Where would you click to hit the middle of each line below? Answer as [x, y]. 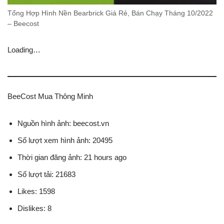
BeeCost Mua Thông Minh [50, 96]
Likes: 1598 [36, 191]
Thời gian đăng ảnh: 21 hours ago [72, 157]
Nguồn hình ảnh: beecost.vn [63, 123]
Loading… [24, 50]
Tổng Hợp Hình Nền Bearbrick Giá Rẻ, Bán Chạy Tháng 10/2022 [110, 13]
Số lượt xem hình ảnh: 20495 [65, 140]
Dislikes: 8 [34, 208]
